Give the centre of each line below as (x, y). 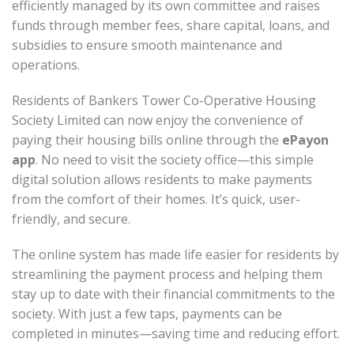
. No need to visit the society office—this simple (175, 160)
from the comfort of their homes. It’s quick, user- (156, 200)
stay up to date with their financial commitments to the (173, 294)
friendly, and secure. (71, 219)
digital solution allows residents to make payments (162, 180)
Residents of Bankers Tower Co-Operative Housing (164, 101)
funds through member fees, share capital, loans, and (171, 26)
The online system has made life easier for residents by (175, 255)
